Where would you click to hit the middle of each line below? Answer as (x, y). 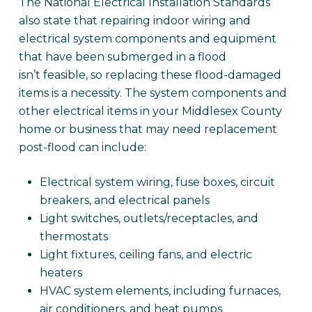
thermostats (73, 236)
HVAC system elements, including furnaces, (160, 291)
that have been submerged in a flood (122, 57)
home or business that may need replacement (148, 129)
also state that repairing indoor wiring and (134, 21)
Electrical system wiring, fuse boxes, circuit (157, 182)
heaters (61, 273)
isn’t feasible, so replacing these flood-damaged (150, 75)
